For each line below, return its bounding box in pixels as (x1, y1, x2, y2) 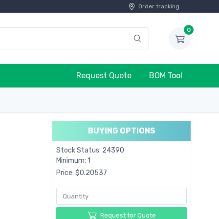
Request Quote (76, 71, 131, 80)
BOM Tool (149, 71, 182, 80)
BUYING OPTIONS (88, 126, 155, 135)
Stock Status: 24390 (56, 146, 124, 154)
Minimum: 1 (56, 156, 90, 165)
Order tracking (138, 3, 179, 10)
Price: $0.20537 (56, 169, 107, 177)
